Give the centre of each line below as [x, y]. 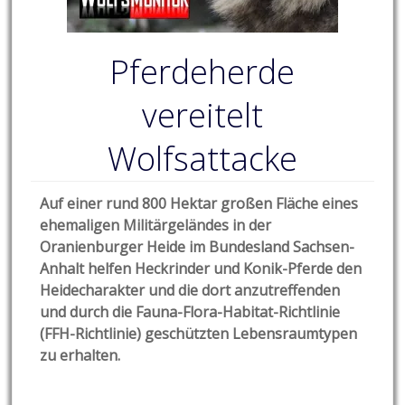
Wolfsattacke [202, 159]
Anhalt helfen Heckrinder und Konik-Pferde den [201, 269]
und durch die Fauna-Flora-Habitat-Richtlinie [190, 312]
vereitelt [202, 116]
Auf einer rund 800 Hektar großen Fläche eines [199, 204]
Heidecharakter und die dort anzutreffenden [190, 291]
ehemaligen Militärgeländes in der [156, 226]
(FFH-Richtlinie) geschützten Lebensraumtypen [199, 334]
